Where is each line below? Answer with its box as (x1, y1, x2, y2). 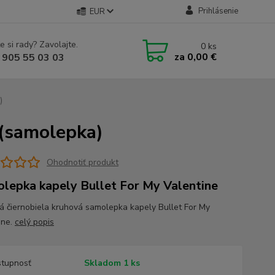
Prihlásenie (198, 6, 238, 17)
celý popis (14, 216, 54, 228)
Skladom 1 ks (83, 257, 140, 269)
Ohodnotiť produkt (46, 156, 118, 168)
